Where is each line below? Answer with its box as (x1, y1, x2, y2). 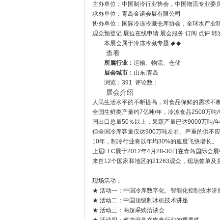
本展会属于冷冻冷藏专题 (104, 40, 170, 47)
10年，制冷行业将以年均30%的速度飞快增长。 (92, 138, 218, 145)
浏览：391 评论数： (104, 79, 159, 86)
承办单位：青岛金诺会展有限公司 (92, 10, 181, 17)
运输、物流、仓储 (134, 59, 181, 66)
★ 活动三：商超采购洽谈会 (92, 207, 165, 214)
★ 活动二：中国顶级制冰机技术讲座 (92, 197, 188, 204)
